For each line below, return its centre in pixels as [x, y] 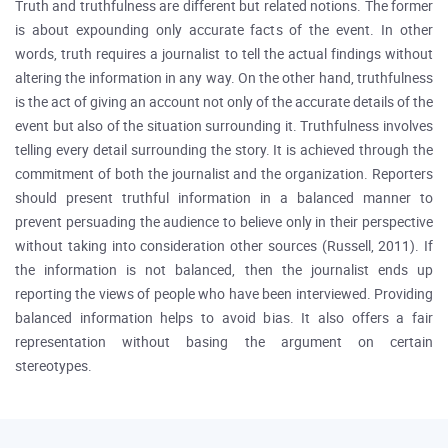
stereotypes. [53, 366]
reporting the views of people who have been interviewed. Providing [224, 294]
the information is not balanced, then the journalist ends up [224, 270]
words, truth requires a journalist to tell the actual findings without [224, 54]
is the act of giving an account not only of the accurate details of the [224, 102]
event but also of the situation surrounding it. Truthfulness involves [224, 126]
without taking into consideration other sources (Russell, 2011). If [224, 246]
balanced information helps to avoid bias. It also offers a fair [224, 318]
